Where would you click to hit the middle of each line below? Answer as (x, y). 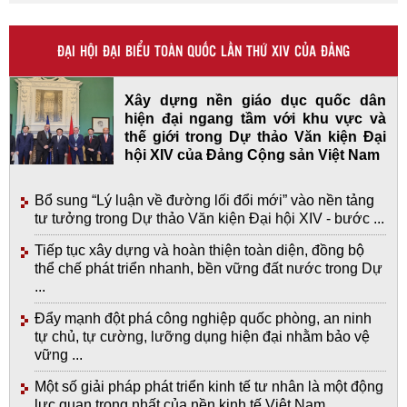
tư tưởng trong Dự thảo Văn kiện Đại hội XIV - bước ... (209, 218)
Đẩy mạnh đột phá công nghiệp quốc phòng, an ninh (203, 318)
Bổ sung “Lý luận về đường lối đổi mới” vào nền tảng (204, 200)
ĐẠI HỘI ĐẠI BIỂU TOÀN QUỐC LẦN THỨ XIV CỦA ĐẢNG (203, 50)
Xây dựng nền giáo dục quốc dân (255, 100)
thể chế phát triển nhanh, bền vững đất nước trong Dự (208, 268)
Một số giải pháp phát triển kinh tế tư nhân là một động (209, 386)
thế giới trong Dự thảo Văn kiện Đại (255, 136)
